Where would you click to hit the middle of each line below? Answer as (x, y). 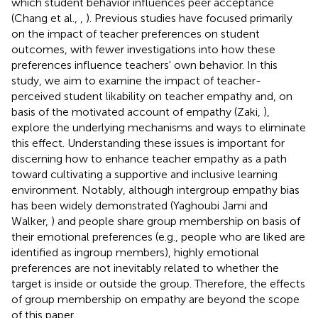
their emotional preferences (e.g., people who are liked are (158, 236)
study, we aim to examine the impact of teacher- (136, 80)
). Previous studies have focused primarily (189, 18)
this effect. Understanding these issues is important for (148, 143)
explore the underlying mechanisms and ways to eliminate (159, 127)
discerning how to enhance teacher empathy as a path (149, 158)
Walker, (31, 221)
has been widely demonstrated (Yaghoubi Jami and (139, 205)
